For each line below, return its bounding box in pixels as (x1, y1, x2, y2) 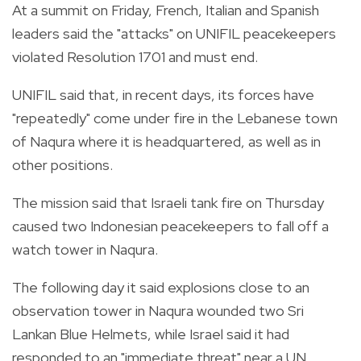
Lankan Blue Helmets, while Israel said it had (12, 324, 289, 343)
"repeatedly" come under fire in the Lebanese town (12, 108, 338, 127)
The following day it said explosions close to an (12, 277, 309, 297)
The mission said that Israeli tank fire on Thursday (12, 193, 324, 212)
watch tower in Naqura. (12, 239, 161, 259)
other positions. (12, 155, 113, 174)
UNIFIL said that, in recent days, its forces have (12, 85, 314, 104)
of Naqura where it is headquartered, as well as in (12, 131, 321, 151)
